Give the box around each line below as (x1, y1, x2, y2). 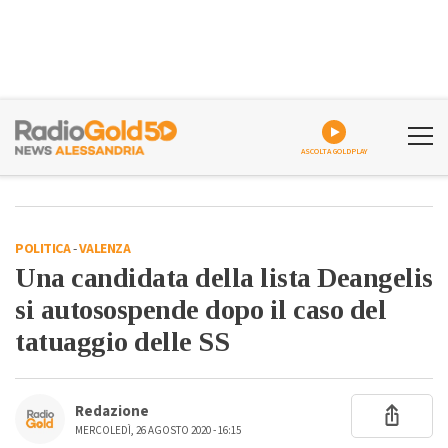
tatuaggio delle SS (15, 326, 229, 357)
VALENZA (78, 239, 130, 259)
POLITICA (15, 239, 70, 259)
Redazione (75, 401, 149, 422)
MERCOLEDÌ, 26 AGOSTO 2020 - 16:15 (75, 423, 241, 438)
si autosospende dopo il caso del (15, 294, 386, 325)
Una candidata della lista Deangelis (15, 262, 433, 293)
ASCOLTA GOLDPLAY (300, 146, 368, 157)
